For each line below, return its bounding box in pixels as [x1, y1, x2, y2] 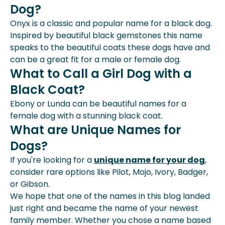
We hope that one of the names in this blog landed [10, 190, 210, 202]
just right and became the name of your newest [10, 202, 198, 214]
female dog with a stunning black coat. [10, 110, 163, 122]
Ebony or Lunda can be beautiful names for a [10, 98, 186, 109]
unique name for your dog [94, 154, 205, 166]
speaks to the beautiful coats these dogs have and [10, 42, 210, 53]
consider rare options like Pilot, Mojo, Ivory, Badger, [10, 166, 208, 178]
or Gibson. [10, 178, 50, 190]
